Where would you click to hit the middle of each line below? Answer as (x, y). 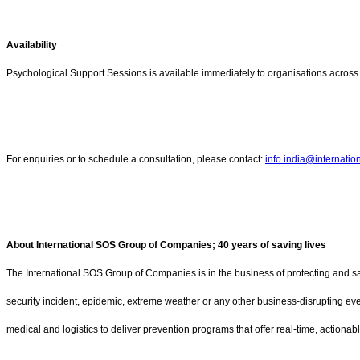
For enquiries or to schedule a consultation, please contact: (136, 160)
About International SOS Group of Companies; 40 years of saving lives (166, 245)
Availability (32, 45)
